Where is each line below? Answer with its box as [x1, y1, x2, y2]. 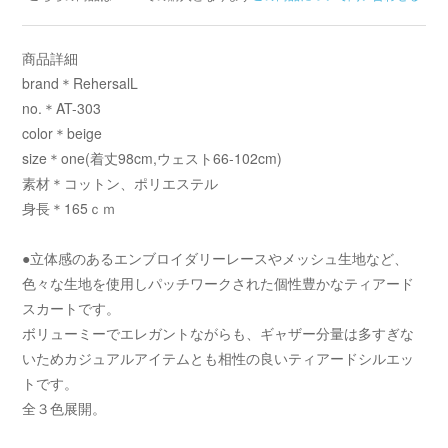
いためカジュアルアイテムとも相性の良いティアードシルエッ [22, 348, 415, 368]
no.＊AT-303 [22, 98, 102, 118]
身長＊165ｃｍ [22, 198, 117, 218]
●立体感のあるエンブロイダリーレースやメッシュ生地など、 [22, 248, 409, 268]
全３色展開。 [22, 398, 107, 418]
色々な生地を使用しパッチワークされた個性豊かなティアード [22, 273, 415, 293]
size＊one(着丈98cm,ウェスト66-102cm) [22, 148, 283, 168]
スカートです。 [22, 298, 121, 318]
